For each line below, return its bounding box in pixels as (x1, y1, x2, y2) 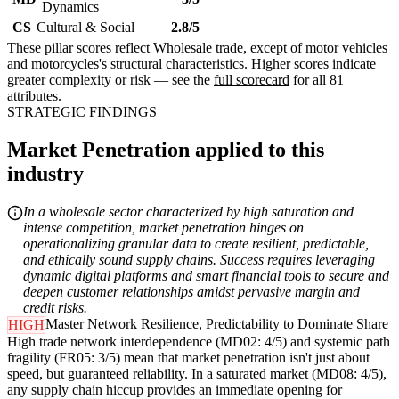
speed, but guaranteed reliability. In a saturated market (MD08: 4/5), (7, 366, 387, 382)
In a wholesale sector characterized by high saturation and (23, 204, 354, 220)
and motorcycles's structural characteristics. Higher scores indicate (7, 56, 376, 72)
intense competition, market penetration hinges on (23, 220, 304, 236)
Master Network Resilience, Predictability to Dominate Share (45, 316, 388, 332)
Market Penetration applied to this (7, 138, 324, 162)
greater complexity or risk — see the (7, 72, 214, 88)
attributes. (7, 88, 61, 104)
